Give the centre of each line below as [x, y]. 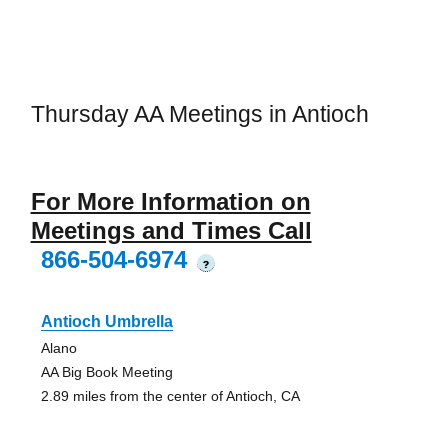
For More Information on [170, 201]
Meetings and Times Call [171, 230]
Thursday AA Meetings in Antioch [199, 114]
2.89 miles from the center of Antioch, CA [170, 395]
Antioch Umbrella [106, 321]
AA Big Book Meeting [106, 371]
